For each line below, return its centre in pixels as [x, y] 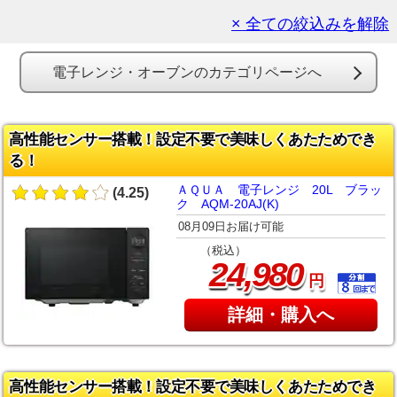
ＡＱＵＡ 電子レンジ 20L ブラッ [279, 189]
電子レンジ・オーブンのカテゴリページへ [187, 73]
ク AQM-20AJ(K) [227, 203]
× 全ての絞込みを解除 [311, 24]
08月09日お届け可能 [230, 226]
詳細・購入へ [281, 315]
